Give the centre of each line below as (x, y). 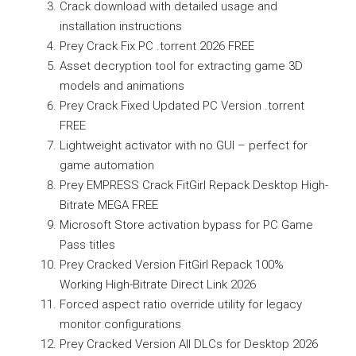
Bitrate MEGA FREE (109, 205)
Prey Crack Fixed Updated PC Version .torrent (182, 106)
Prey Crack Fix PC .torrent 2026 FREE (157, 46)
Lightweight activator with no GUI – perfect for (184, 145)
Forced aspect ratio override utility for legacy (181, 304)
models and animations (122, 86)
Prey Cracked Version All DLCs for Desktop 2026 (189, 344)
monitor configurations (120, 324)
